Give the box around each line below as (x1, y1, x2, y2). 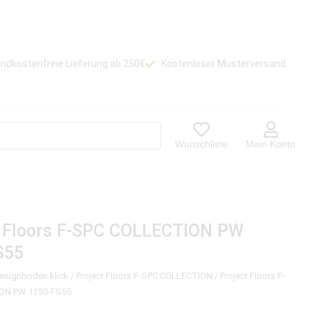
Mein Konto (246, 138, 296, 149)
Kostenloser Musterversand (161, 58, 286, 69)
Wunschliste (175, 138, 228, 149)
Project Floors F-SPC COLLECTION (76, 271, 213, 281)
